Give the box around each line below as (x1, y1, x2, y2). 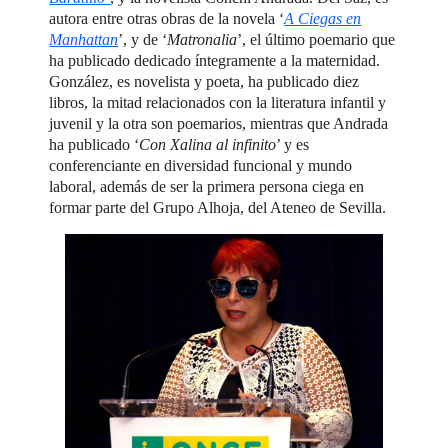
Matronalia (167, 31, 238, 49)
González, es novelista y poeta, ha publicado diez (49, 73, 360, 91)
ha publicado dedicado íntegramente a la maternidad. (49, 52, 381, 70)
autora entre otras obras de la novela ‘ (49, 10, 285, 28)
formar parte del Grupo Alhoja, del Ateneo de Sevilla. (49, 199, 387, 217)
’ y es (276, 136, 310, 154)
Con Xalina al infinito (139, 136, 277, 154)
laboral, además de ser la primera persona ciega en (49, 178, 365, 196)
